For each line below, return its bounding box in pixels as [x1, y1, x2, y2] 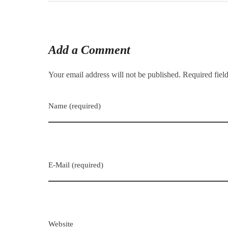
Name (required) [48, 101, 101, 110]
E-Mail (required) [48, 160, 103, 169]
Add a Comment [48, 43, 130, 57]
